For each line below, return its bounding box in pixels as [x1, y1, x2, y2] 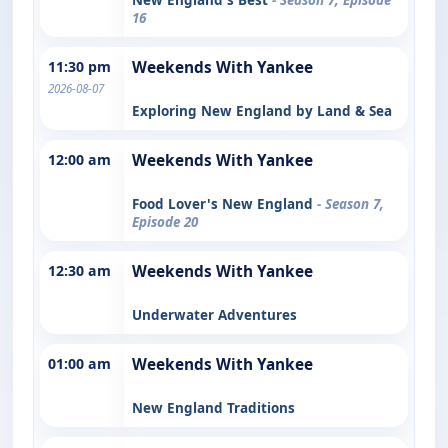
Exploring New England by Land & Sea [132, 101, 392, 120]
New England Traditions [132, 398, 295, 417]
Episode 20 [132, 212, 198, 231]
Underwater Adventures [132, 305, 297, 324]
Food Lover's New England [132, 194, 317, 213]
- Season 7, [317, 194, 384, 213]
